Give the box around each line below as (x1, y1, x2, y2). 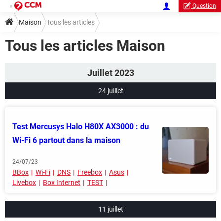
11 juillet (98, 205, 123, 213)
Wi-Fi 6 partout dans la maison (12, 136, 120, 145)
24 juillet (98, 87, 123, 95)
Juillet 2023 (87, 68, 134, 78)
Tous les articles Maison (5, 37, 165, 54)
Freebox (77, 168, 102, 176)
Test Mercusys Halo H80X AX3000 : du (12, 122, 149, 131)
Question (192, 2, 216, 9)
